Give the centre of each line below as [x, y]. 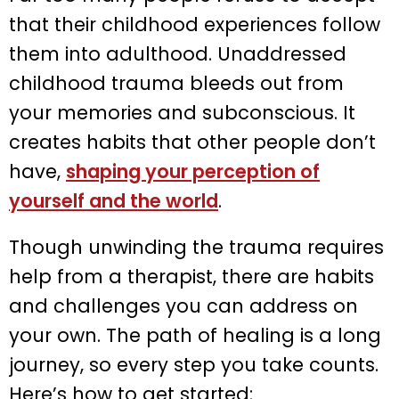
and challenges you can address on [183, 305]
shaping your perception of [193, 171]
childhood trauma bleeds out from [176, 83]
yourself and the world [114, 200]
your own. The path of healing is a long [195, 335]
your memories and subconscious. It [182, 112]
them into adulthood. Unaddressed [178, 53]
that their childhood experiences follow [195, 24]
